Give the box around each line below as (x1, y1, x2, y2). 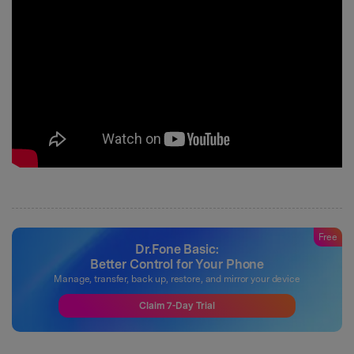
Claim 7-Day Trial (139, 299, 215, 311)
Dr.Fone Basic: (135, 241, 219, 257)
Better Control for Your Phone (89, 256, 265, 272)
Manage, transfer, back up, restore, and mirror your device (54, 273, 300, 284)
